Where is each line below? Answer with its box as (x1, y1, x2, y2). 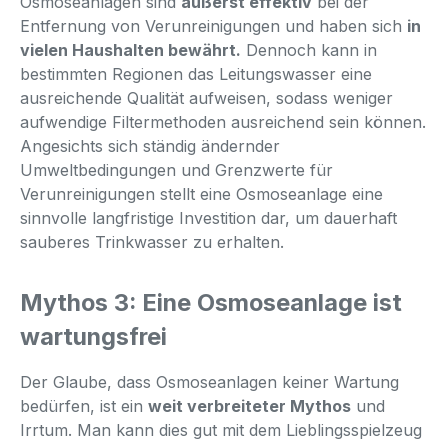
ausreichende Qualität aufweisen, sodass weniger (20, 87, 393, 108)
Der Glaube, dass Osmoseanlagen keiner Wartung (20, 371, 399, 392)
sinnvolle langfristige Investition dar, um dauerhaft (20, 207, 397, 228)
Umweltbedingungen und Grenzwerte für (20, 159, 333, 180)
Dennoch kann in (241, 39, 377, 60)
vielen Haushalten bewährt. (20, 39, 241, 60)
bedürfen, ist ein (20, 395, 148, 416)
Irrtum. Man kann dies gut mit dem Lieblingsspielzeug (20, 419, 422, 440)
